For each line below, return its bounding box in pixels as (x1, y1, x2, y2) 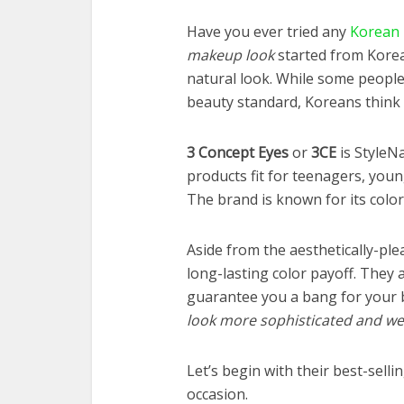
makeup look (187, 45, 278, 66)
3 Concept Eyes (187, 142, 292, 163)
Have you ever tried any (187, 22, 350, 42)
